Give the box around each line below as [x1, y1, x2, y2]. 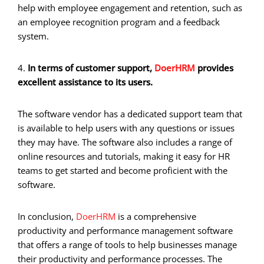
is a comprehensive [115, 210, 196, 222]
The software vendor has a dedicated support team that [18, 107, 242, 120]
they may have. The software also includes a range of [18, 136, 232, 148]
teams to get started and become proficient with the [18, 164, 227, 176]
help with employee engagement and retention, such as [18, 1, 242, 14]
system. [18, 29, 49, 42]
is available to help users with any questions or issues [18, 121, 235, 134]
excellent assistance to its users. [18, 75, 155, 88]
